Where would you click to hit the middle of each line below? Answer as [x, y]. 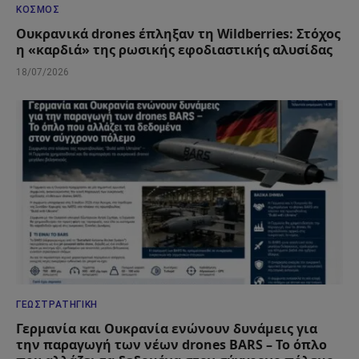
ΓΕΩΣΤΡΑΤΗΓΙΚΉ [57, 304]
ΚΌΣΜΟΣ [38, 10]
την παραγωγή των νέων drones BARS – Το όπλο [171, 344]
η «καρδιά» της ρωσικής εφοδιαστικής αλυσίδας [174, 50]
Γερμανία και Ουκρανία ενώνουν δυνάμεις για [167, 328]
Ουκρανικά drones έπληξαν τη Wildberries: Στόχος [178, 34]
